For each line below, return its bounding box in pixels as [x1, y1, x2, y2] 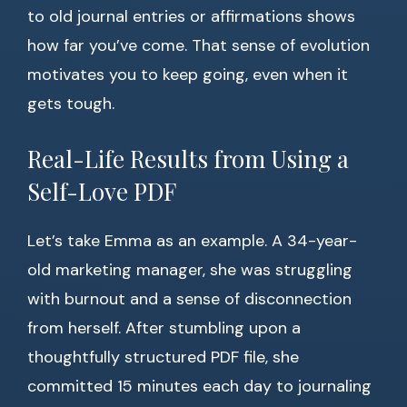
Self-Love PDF [27, 175, 176, 208]
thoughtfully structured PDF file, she [27, 346, 299, 369]
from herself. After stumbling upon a [27, 317, 301, 340]
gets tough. [27, 93, 114, 115]
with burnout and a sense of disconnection [27, 288, 352, 311]
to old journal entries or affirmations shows [27, 5, 355, 28]
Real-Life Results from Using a [27, 143, 349, 175]
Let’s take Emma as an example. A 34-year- [27, 230, 357, 253]
